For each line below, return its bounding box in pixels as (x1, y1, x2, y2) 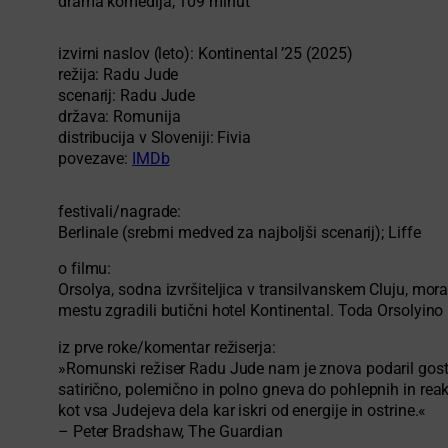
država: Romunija (58, 108, 181, 127)
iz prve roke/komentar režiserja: (58, 338, 276, 357)
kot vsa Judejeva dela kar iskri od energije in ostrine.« (58, 401, 427, 420)
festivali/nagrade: (58, 202, 182, 221)
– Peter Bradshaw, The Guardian (58, 422, 283, 441)
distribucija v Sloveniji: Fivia (58, 129, 251, 148)
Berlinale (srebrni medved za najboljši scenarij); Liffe (58, 223, 421, 242)
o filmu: (58, 260, 112, 279)
